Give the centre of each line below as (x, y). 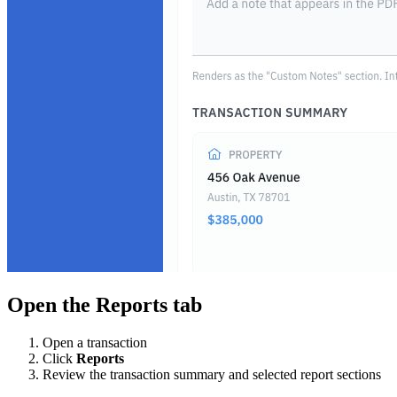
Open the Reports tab (105, 304)
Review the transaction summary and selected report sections (212, 374)
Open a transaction (95, 342)
